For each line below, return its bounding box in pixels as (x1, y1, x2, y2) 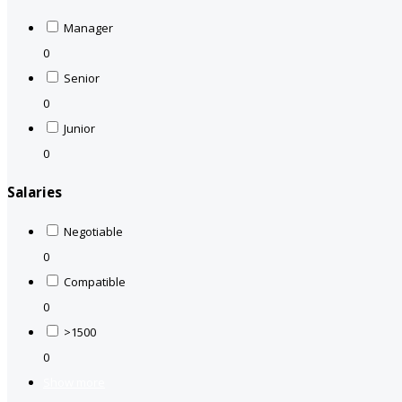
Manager (64, 20, 113, 37)
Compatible (64, 273, 126, 290)
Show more (43, 373, 105, 390)
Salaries (7, 183, 62, 202)
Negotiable (64, 223, 123, 240)
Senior (64, 70, 100, 87)
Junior (64, 120, 95, 137)
